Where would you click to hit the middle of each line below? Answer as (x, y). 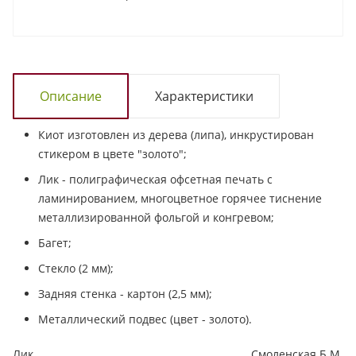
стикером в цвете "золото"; (112, 153)
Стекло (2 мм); (76, 268)
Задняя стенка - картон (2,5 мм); (125, 293)
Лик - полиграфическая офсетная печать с (155, 179)
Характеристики (204, 96)
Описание (71, 96)
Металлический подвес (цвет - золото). (145, 319)
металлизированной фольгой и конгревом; (156, 217)
